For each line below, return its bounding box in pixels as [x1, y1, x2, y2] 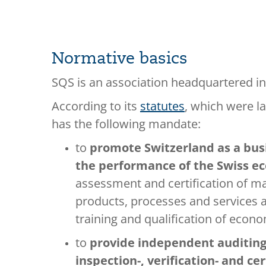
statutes [140, 98, 185, 114]
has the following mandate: [52, 116, 201, 132]
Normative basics [52, 49, 188, 68]
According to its [52, 98, 140, 114]
